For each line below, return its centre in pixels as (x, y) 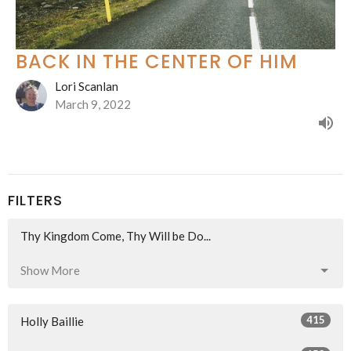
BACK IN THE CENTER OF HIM (157, 61)
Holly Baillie (52, 322)
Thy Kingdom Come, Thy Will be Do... (116, 236)
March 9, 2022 (93, 104)
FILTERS (35, 200)
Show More (50, 271)
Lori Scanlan (87, 86)
